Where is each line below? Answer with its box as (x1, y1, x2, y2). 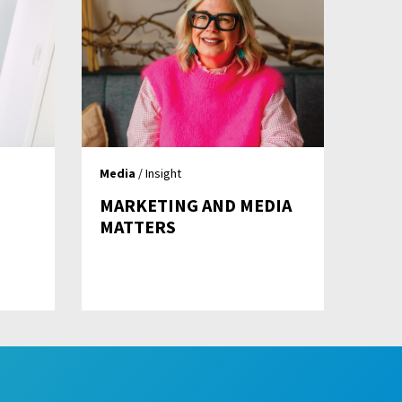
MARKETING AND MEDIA (100, 194, 292, 217)
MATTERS (100, 215, 176, 239)
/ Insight (135, 165, 181, 182)
